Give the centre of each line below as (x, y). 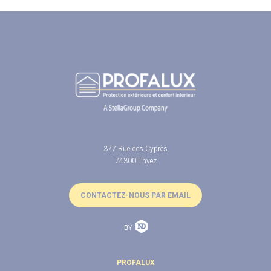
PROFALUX (135, 262)
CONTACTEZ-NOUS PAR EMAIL (135, 195)
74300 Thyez (135, 161)
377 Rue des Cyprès (135, 149)
